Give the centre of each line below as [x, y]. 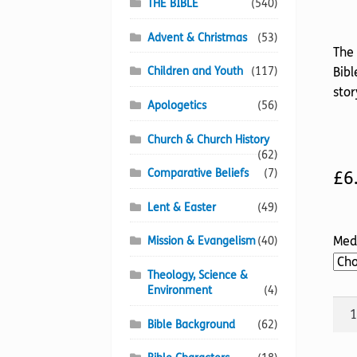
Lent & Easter [182, 207]
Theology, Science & [198, 276]
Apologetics [177, 105]
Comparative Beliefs [198, 174]
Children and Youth [196, 72]
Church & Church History [209, 139]
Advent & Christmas [198, 37]
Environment [180, 291]
